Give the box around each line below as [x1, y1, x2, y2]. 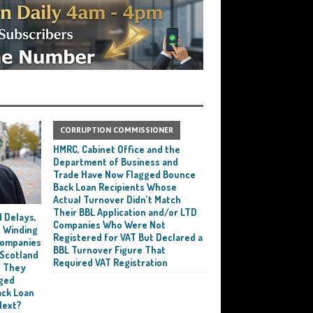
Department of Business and [53, 156, 179, 168]
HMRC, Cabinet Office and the [53, 143, 181, 156]
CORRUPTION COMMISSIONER [60, 126, 174, 135]
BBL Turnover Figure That [53, 244, 166, 256]
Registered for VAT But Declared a [53, 231, 203, 244]
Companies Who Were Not [53, 219, 166, 231]
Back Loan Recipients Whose [53, 181, 177, 194]
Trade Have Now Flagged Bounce [53, 168, 196, 181]
